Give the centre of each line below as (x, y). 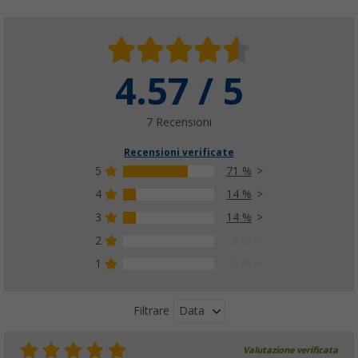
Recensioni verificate (179, 152)
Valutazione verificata (290, 350)
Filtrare (151, 311)
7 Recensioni (179, 122)
